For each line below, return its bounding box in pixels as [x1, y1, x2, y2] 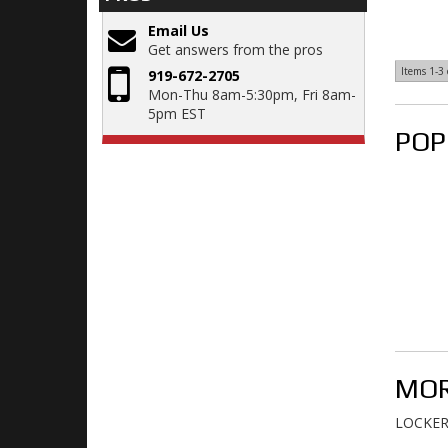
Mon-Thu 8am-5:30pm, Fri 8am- [148, 85, 356, 105]
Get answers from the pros [148, 40, 323, 60]
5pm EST [148, 104, 206, 124]
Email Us [148, 21, 209, 41]
